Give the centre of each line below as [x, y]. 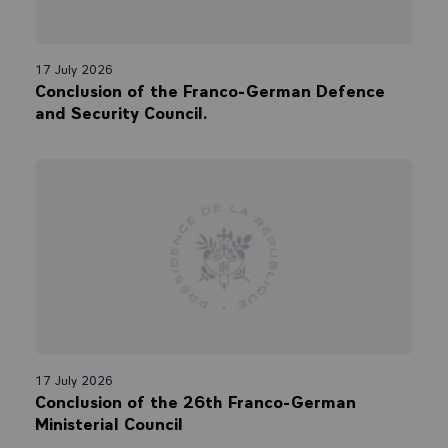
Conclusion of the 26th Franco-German [195, 400]
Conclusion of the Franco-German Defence [210, 90]
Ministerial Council [109, 422]
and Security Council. [121, 112]
